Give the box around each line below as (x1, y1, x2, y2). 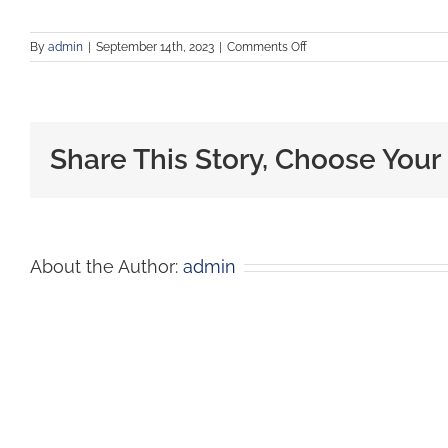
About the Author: (30, 256, 183, 277)
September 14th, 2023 (96, 40, 214, 54)
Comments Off (227, 40, 307, 54)
